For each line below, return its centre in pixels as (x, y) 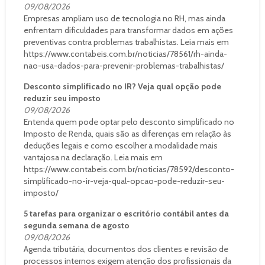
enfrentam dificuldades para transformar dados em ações (128, 30)
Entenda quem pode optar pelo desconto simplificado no (129, 122)
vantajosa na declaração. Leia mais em (93, 157)
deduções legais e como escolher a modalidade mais (121, 145)
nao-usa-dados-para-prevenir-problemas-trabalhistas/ (124, 65)
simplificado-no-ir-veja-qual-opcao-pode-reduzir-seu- (124, 181)
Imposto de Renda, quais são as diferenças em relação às (127, 133)
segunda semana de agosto (77, 225)
